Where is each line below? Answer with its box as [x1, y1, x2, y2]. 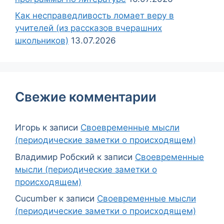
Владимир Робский [15, 151, 94, 162]
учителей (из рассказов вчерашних [15, 23, 162, 33]
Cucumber [15, 193, 56, 204]
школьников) [15, 35, 68, 46]
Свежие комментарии [15, 89, 156, 105]
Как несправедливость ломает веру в [15, 10, 174, 21]
